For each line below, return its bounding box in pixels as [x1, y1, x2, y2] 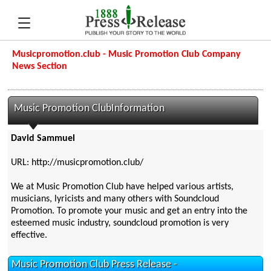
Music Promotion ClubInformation [14, 103, 165, 114]
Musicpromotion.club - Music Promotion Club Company [12, 50, 241, 59]
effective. [10, 230, 47, 241]
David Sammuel [10, 134, 75, 144]
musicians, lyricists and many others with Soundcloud [10, 194, 219, 204]
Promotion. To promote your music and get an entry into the [10, 206, 247, 217]
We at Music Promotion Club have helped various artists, [10, 182, 233, 192]
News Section [12, 62, 68, 71]
